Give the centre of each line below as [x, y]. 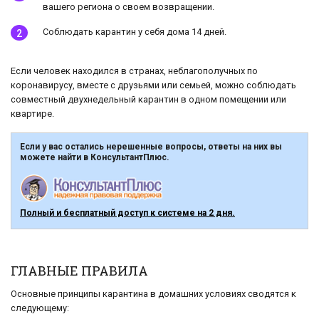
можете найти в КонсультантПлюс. [95, 158]
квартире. [32, 114]
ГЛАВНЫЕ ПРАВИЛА [79, 270]
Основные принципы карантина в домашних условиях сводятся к [153, 293]
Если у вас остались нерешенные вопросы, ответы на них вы [151, 147]
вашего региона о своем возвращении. [129, 7]
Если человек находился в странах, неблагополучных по [134, 71]
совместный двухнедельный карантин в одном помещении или [148, 100]
